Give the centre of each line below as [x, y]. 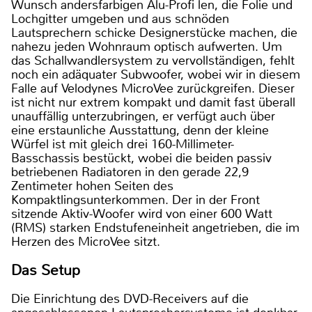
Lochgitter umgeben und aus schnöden [120, 18]
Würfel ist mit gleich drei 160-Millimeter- [123, 144]
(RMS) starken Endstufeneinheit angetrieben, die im [155, 227]
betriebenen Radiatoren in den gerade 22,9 [130, 172]
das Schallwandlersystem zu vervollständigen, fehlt [153, 60]
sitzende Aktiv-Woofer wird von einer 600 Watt [142, 213]
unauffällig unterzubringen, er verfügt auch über [143, 116]
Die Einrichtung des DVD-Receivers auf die [130, 298]
